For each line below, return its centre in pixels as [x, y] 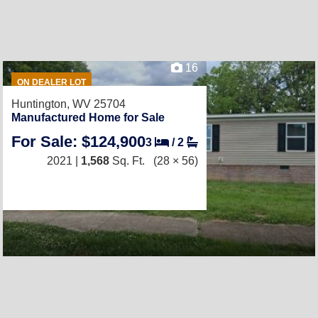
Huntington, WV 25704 [68, 104]
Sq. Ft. [127, 161]
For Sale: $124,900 [78, 142]
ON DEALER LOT [51, 82]
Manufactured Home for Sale [88, 117]
